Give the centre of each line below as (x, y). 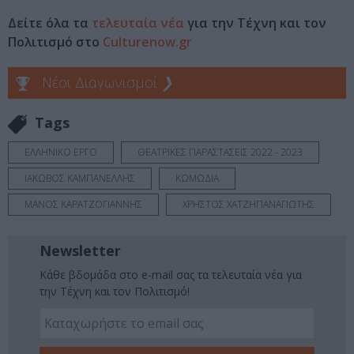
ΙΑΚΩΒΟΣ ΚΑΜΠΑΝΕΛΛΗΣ (80, 178)
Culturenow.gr (147, 41)
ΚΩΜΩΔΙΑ (197, 178)
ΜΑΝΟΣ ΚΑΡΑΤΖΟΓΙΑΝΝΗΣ (83, 204)
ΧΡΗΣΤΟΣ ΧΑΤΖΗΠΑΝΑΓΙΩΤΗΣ (249, 204)
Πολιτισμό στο (55, 41)
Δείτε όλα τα (50, 23)
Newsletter (80, 250)
